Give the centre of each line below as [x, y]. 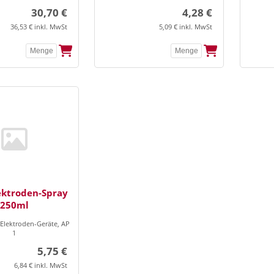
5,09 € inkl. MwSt [186, 26]
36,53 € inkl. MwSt [39, 26]
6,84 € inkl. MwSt [41, 265]
